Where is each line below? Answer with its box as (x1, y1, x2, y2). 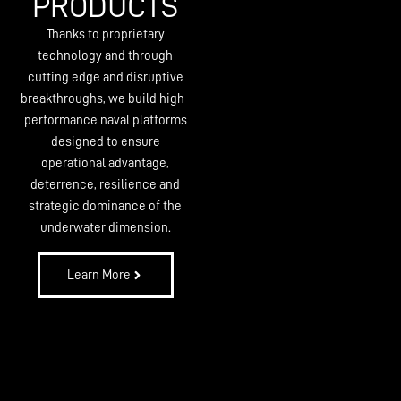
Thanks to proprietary (46, 28, 165, 42)
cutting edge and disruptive (27, 71, 183, 85)
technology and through (38, 49, 174, 64)
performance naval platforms (23, 114, 187, 128)
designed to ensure (50, 135, 160, 149)
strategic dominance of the (29, 200, 183, 214)
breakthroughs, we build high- (21, 92, 191, 107)
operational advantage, (41, 157, 170, 171)
